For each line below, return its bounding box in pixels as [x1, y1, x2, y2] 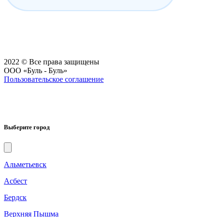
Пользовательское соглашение [4, 75, 104, 84]
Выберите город [4, 124, 50, 131]
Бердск [4, 193, 27, 201]
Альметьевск [4, 160, 46, 169]
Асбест [4, 176, 27, 185]
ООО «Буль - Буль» [4, 66, 67, 75]
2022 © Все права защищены [4, 58, 99, 66]
